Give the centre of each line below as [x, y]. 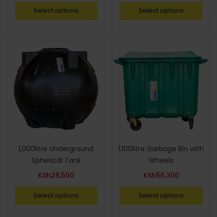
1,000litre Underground [56, 149]
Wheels [161, 160]
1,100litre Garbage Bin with [161, 149]
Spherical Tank [56, 160]
